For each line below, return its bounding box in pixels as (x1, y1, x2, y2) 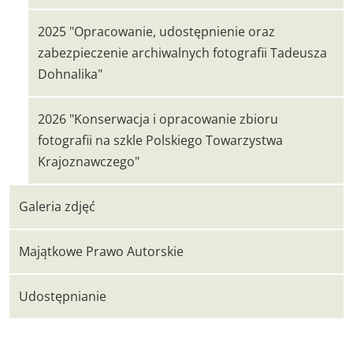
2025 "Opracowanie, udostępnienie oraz (38, 23, 275, 40)
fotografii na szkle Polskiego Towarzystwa (38, 132, 283, 149)
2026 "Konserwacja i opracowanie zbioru (38, 110, 278, 128)
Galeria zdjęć (19, 198, 95, 215)
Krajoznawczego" (38, 153, 139, 170)
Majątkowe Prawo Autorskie (19, 243, 184, 260)
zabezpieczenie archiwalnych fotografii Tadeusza (38, 44, 327, 61)
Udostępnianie (19, 288, 106, 305)
